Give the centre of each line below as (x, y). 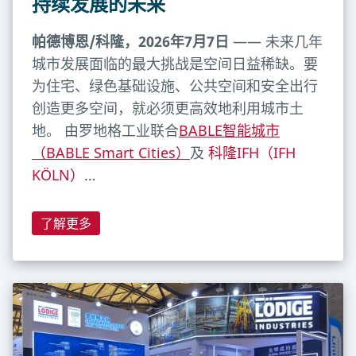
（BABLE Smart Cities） (111, 152)
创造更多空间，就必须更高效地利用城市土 (168, 108)
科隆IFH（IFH (252, 152)
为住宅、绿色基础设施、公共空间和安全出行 (175, 85)
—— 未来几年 (278, 41)
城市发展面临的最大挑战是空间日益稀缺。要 (175, 63)
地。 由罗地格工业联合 (105, 130)
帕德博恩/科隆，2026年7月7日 (132, 41)
